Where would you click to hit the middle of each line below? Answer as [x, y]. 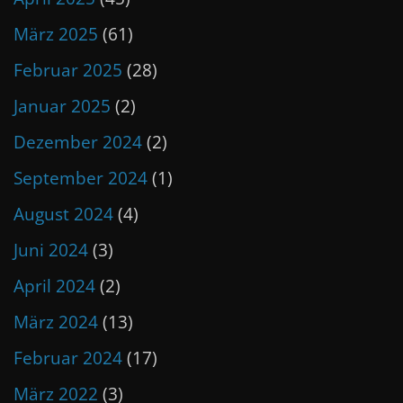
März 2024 [55, 322]
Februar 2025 [67, 70]
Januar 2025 [62, 106]
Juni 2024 [50, 250]
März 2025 [55, 34]
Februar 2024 [67, 358]
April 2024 [54, 286]
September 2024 [80, 178]
